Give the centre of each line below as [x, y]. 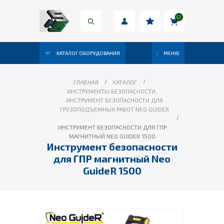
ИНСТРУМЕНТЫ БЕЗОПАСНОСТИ [111, 91]
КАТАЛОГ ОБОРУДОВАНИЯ [87, 53]
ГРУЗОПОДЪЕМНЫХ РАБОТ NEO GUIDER [114, 109]
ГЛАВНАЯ [86, 82]
